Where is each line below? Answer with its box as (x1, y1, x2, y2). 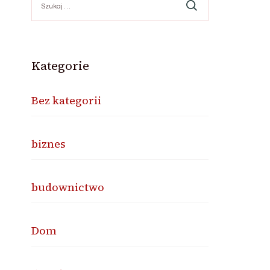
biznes (31, 136, 66, 151)
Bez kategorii (31, 93, 102, 108)
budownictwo (31, 180, 105, 195)
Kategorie (31, 57, 90, 74)
